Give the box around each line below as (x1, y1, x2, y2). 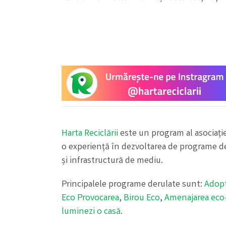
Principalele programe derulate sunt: (62, 178, 204, 192)
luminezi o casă (62, 205, 121, 219)
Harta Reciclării (62, 127, 118, 141)
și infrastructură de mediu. (62, 154, 163, 168)
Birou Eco (124, 192, 160, 205)
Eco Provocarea (62, 192, 119, 205)
